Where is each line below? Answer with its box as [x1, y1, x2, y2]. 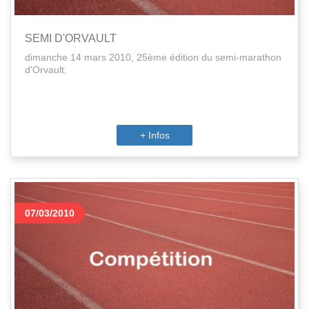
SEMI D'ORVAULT [25, 32, 117, 44]
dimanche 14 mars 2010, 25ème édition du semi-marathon [25, 52, 281, 63]
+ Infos [139, 130, 170, 141]
